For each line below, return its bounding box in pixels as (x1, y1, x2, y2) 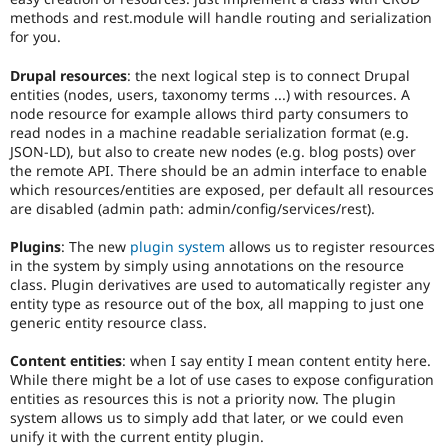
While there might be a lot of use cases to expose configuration (10, 370, 434, 390)
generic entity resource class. (10, 312, 207, 332)
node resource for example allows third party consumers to (10, 103, 408, 123)
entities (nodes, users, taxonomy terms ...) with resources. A (10, 84, 410, 104)
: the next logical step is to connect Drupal (127, 65, 410, 85)
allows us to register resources (225, 236, 435, 256)
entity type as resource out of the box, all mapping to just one (10, 293, 424, 313)
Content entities (10, 351, 122, 371)
